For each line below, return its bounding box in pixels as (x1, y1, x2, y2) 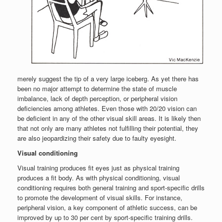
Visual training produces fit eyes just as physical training (17, 163, 179, 172)
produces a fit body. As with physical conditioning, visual (17, 172, 180, 182)
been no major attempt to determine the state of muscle (17, 83, 177, 93)
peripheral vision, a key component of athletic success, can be (17, 202, 197, 212)
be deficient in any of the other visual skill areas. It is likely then (17, 113, 201, 123)
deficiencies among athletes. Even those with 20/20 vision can (17, 103, 197, 113)
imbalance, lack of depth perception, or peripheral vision (17, 93, 177, 103)
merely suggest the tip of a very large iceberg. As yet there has (17, 73, 199, 83)
